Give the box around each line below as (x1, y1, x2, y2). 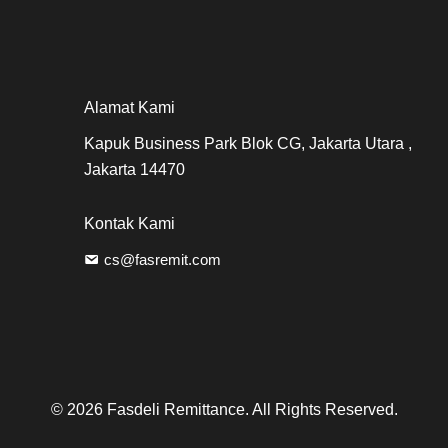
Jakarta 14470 (83, 161, 185, 178)
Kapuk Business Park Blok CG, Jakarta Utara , (83, 135, 412, 152)
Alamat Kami (83, 99, 175, 116)
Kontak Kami (83, 215, 175, 232)
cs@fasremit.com (103, 251, 221, 268)
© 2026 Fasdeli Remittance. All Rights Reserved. (50, 401, 398, 419)
